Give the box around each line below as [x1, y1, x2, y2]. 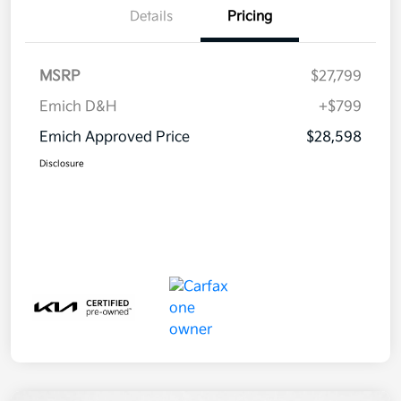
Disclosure [39, 158, 84, 170]
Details [130, 8, 173, 26]
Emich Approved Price [39, 129, 190, 147]
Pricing [227, 8, 272, 26]
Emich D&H [39, 98, 117, 116]
